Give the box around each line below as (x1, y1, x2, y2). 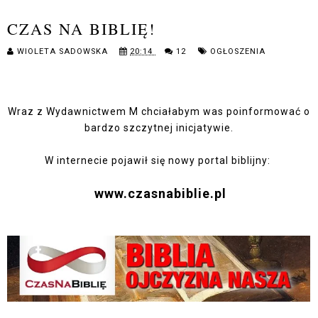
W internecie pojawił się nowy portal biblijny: (45, 155, 273, 167)
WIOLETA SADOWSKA (17, 47, 111, 57)
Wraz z (8, 106, 46, 118)
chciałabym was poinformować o (138, 106, 310, 118)
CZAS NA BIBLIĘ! (7, 18, 155, 40)
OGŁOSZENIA (210, 47, 265, 57)
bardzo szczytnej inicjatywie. (84, 122, 234, 134)
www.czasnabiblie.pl (94, 186, 226, 202)
